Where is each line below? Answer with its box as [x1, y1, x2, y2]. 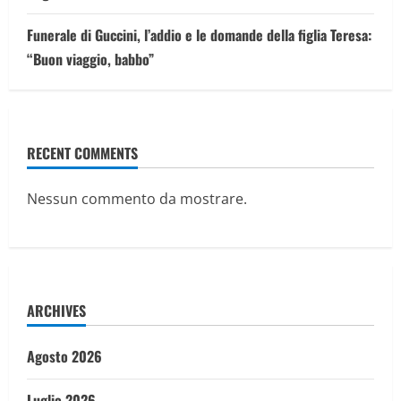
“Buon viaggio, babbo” [27, 48, 154, 70]
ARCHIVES [27, 300, 86, 321]
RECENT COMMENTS [27, 142, 138, 164]
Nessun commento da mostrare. [27, 189, 247, 209]
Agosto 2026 [27, 346, 102, 367]
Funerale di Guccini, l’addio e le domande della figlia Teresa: [27, 24, 371, 46]
